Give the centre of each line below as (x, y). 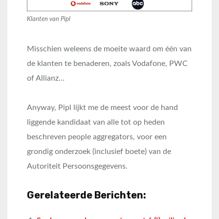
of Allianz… (46, 78)
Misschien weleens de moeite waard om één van (109, 49)
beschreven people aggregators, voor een (97, 137)
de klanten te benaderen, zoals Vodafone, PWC (107, 63)
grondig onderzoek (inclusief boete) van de (99, 151)
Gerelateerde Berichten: (87, 195)
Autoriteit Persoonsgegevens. (77, 166)
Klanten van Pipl (49, 19)
